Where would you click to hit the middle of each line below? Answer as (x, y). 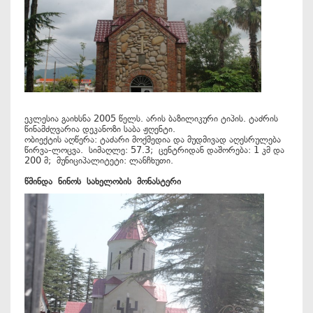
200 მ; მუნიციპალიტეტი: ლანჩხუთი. (99, 160)
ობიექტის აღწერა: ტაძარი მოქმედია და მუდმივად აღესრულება (153, 139)
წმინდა (41, 181)
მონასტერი (159, 181)
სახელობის (112, 181)
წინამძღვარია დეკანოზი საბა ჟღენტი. (103, 129)
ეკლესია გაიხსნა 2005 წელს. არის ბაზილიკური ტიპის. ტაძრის (151, 118)
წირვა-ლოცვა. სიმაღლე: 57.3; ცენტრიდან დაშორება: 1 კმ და (154, 150)
